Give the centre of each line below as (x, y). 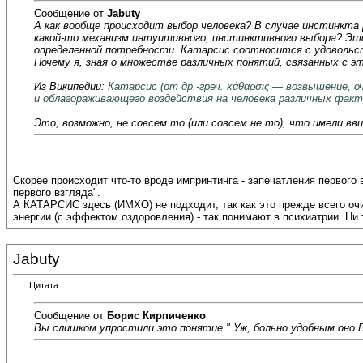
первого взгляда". (57, 193)
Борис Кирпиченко (156, 315)
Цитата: (45, 286)
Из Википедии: (69, 86)
